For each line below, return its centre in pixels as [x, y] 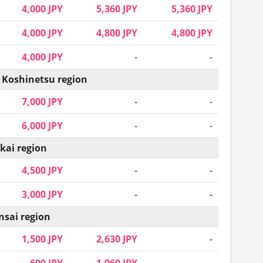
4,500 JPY [42, 171]
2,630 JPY [117, 239]
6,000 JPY [42, 126]
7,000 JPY [42, 102]
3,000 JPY [42, 195]
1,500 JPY [42, 239]
